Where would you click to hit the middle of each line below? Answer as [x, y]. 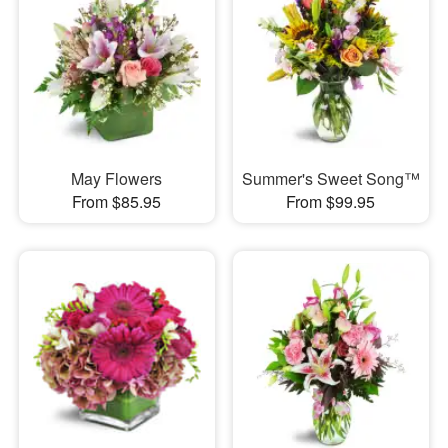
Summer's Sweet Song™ [330, 178]
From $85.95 [117, 201]
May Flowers [117, 178]
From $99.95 [331, 201]
